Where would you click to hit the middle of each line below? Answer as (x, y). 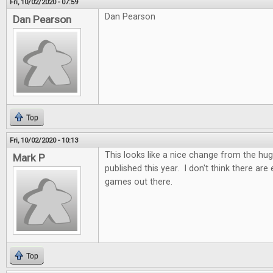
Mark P (29, 158)
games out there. (139, 182)
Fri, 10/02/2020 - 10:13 (44, 140)
